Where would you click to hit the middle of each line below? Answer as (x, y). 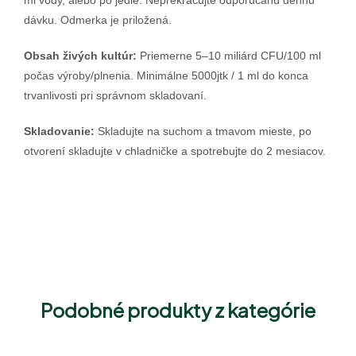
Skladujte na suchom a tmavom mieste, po (205, 131)
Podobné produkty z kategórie (178, 310)
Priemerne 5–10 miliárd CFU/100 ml (229, 56)
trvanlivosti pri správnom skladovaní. (115, 96)
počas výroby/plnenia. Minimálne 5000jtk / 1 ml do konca (166, 76)
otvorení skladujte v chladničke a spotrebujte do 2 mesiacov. (175, 151)
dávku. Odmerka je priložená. (98, 20)
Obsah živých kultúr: (80, 56)
